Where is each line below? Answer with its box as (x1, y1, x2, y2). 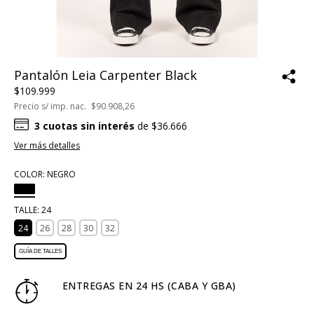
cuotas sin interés (42, 119, 135, 132)
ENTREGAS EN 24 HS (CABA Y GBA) (62, 279, 236, 292)
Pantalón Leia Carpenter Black (14, 67, 197, 83)
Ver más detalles (14, 139, 80, 151)
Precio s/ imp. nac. (14, 100, 88, 112)
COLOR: (14, 168, 47, 180)
